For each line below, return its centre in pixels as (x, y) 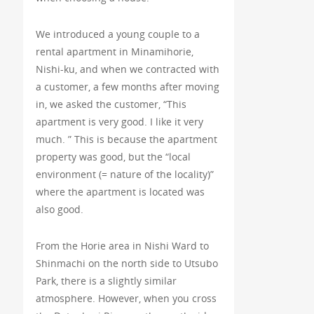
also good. (59, 210)
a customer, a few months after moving (127, 87)
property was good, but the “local (113, 157)
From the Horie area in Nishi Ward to (122, 246)
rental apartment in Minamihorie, (114, 52)
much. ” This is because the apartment (126, 139)
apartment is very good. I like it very (119, 122)
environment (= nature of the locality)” (124, 175)
